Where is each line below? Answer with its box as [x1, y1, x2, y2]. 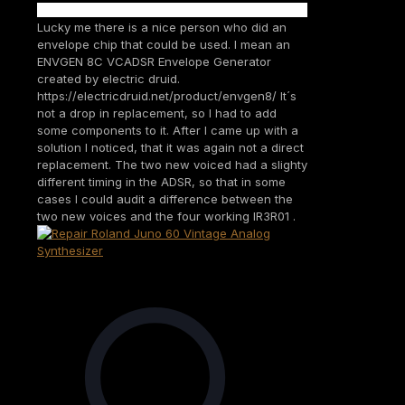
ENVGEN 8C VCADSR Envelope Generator [37, 53, 271, 69]
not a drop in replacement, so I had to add [37, 105, 277, 120]
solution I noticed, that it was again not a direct [37, 139, 304, 155]
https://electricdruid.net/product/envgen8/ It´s [37, 88, 297, 103]
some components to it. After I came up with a [37, 122, 298, 137]
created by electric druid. [37, 71, 180, 86]
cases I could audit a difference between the [37, 191, 293, 206]
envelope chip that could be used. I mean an [37, 36, 290, 52]
